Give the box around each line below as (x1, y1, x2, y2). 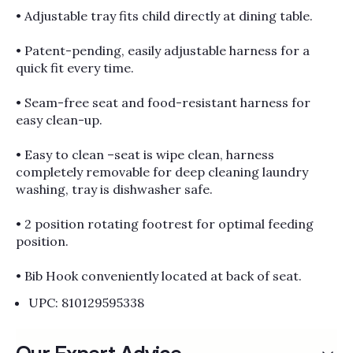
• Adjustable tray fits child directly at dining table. (16, 8, 314, 24)
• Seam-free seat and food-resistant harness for (16, 95, 311, 111)
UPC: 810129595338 (28, 295, 145, 311)
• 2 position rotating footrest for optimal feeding (16, 216, 314, 232)
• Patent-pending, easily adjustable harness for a (16, 43, 310, 59)
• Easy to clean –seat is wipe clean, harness (16, 147, 275, 163)
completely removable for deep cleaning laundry (16, 164, 309, 180)
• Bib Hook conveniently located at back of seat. (16, 268, 303, 284)
